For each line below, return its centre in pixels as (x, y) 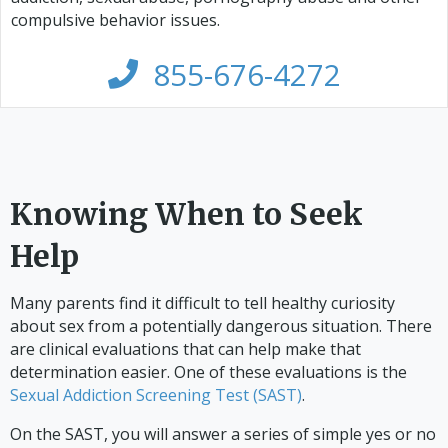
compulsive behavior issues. (115, 19)
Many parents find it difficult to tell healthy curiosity (202, 302)
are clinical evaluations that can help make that (185, 348)
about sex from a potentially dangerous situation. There (221, 325)
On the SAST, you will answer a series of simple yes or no (223, 433)
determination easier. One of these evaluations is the (208, 371)
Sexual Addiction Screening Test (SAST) (156, 394)
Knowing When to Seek (186, 213)
